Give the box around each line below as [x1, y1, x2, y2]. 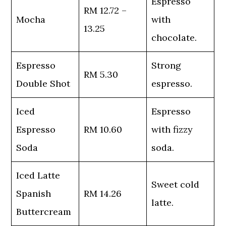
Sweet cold [151, 179, 200, 190]
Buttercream [16, 206, 72, 217]
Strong [151, 60, 182, 71]
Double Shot [16, 78, 71, 89]
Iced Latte [16, 169, 61, 181]
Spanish [16, 188, 51, 199]
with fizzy [151, 124, 193, 135]
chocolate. [151, 32, 197, 43]
